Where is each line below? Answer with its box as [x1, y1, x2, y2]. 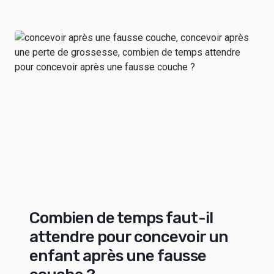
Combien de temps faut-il [29, 209, 213, 228]
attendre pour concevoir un [29, 228, 228, 247]
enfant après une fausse [29, 246, 206, 266]
